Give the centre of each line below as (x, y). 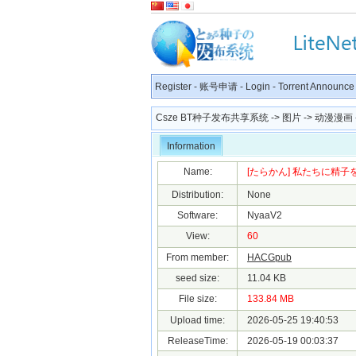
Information (191, 146)
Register (173, 87)
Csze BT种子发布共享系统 (212, 118)
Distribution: (197, 195)
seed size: (197, 278)
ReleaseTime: (197, 341)
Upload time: (197, 320)
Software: (197, 215)
